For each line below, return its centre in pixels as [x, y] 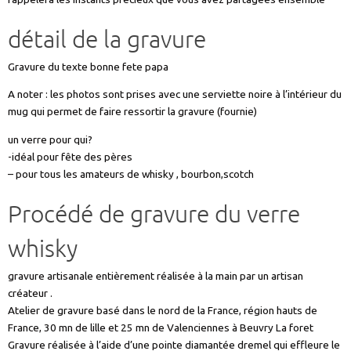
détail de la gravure [107, 40]
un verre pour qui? [50, 139]
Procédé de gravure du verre [154, 215]
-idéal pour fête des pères [70, 156]
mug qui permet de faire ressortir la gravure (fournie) [132, 112]
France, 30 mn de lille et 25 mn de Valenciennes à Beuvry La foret [161, 327]
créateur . [30, 293]
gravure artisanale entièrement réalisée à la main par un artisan [156, 275]
